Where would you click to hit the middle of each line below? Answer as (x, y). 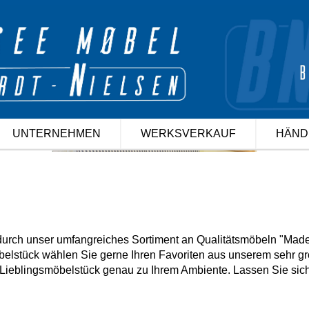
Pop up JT (161, 36)
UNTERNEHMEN (57, 133)
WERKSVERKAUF (188, 133)
